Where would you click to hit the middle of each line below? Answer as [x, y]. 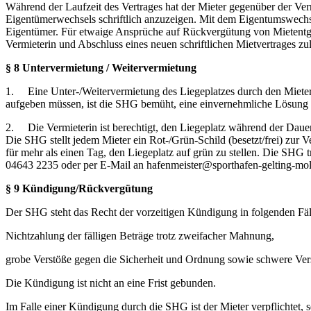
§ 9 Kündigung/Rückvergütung [79, 188]
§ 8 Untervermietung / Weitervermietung [101, 67]
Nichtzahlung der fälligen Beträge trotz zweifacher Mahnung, [140, 235]
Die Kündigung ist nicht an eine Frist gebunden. [111, 283]
